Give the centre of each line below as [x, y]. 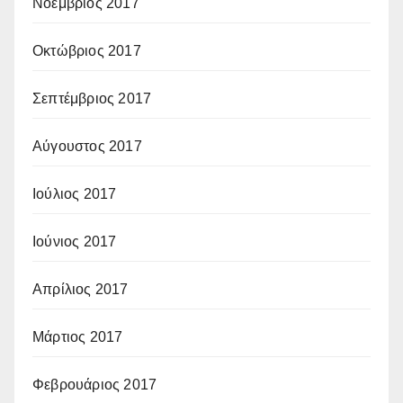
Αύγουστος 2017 [87, 147]
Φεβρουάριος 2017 [95, 385]
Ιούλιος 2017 [75, 194]
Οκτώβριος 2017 [87, 51]
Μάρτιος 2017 [78, 337]
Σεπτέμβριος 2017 [92, 99]
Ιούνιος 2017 [75, 242]
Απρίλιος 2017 [81, 290]
